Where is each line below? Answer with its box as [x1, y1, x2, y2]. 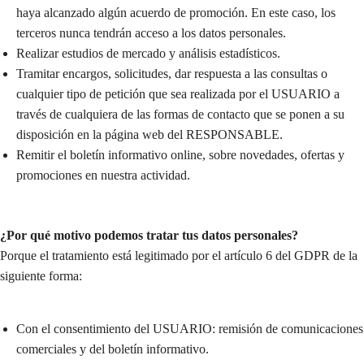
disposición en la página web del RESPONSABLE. [16, 128, 283, 142]
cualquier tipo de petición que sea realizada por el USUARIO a [16, 87, 340, 102]
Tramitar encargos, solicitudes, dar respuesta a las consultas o [16, 67, 327, 81]
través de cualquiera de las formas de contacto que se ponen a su [16, 107, 344, 122]
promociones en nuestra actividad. [16, 168, 190, 183]
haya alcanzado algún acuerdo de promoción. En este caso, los [16, 6, 336, 20]
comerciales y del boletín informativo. [16, 341, 209, 356]
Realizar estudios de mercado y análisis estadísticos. [16, 46, 280, 61]
